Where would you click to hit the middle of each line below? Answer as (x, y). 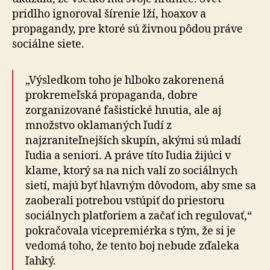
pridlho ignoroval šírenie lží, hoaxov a (109, 14)
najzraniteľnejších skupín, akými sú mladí (133, 141)
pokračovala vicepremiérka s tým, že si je (130, 231)
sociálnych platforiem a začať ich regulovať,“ (139, 216)
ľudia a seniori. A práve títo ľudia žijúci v (128, 156)
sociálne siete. (48, 44)
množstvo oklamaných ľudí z (99, 126)
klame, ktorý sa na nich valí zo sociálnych (131, 171)
